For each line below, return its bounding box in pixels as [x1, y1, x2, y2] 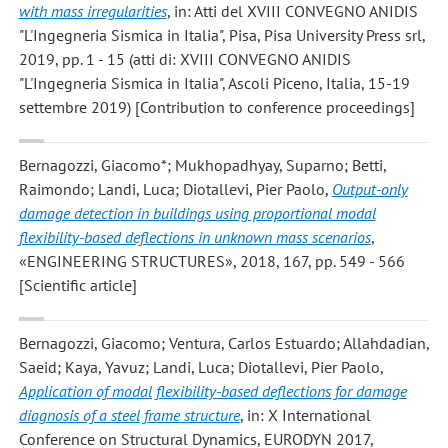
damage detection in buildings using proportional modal [18, 202, 376, 223]
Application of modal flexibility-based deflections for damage [18, 381, 407, 402]
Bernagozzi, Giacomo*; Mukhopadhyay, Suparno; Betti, [18, 154, 386, 175]
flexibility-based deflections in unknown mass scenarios [18, 226, 371, 247]
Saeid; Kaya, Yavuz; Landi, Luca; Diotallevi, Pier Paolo [18, 357, 380, 378]
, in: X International [239, 405, 371, 426]
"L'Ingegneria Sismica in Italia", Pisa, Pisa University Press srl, [18, 24, 426, 45]
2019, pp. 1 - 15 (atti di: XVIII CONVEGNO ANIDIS [18, 48, 351, 69]
